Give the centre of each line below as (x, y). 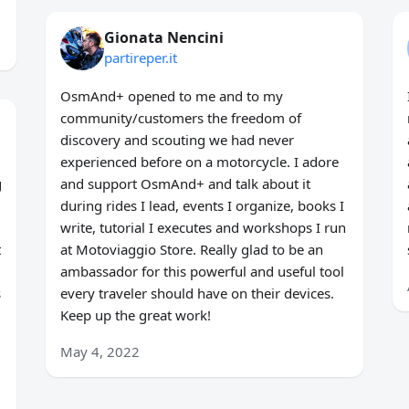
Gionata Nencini (163, 38)
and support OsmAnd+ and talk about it (185, 184)
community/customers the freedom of (180, 118)
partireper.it (140, 58)
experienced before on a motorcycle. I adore (199, 162)
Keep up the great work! (135, 315)
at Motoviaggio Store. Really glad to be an (191, 250)
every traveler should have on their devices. (197, 294)
